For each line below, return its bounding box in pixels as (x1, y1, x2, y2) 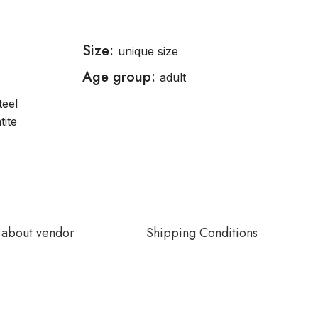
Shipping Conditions (146, 224, 258, 242)
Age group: (82, 67, 160, 87)
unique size (118, 44, 178, 58)
